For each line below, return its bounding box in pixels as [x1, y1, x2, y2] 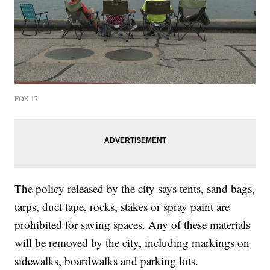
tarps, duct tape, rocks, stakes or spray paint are [14, 198, 230, 214]
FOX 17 [14, 93, 39, 103]
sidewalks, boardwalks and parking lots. [14, 253, 199, 268]
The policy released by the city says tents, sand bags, [14, 180, 256, 196]
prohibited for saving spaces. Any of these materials [14, 216, 251, 232]
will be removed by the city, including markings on [14, 234, 250, 250]
